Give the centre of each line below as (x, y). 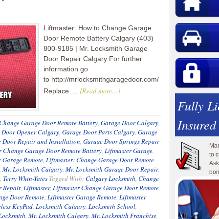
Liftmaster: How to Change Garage (98, 28)
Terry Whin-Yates (25, 178)
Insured (197, 124)
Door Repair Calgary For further (93, 59)
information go (66, 69)
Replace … (62, 91)
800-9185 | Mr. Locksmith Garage (96, 48)
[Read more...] (100, 91)
